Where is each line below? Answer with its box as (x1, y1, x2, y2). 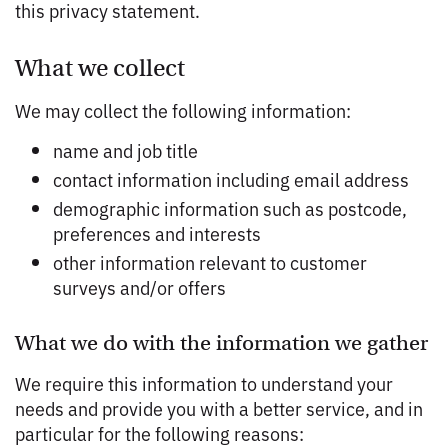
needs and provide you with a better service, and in (15, 395, 423, 421)
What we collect (15, 53, 185, 83)
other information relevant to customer (53, 249, 367, 275)
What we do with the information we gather (15, 330, 428, 356)
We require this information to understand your (15, 370, 393, 396)
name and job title (53, 137, 198, 163)
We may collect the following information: (15, 97, 351, 123)
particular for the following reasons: (15, 420, 304, 446)
